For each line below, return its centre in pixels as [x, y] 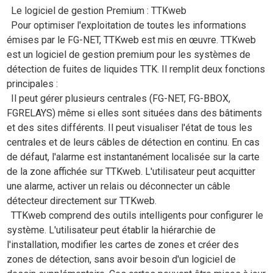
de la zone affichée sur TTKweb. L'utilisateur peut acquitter [131, 171]
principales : [33, 83]
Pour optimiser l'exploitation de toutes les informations [129, 25]
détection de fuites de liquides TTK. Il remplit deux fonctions [136, 69]
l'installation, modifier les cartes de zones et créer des [123, 244]
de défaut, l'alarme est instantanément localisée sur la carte [133, 157]
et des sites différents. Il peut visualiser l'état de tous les [130, 127]
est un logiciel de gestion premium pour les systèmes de [129, 54]
